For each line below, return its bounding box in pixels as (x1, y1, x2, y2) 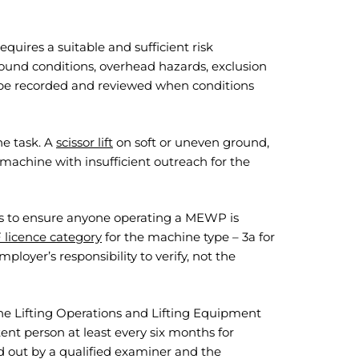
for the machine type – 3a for (102, 229, 275, 244)
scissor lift (56, 134, 113, 150)
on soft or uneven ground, (113, 134, 269, 150)
